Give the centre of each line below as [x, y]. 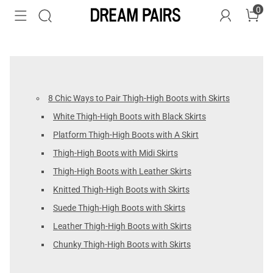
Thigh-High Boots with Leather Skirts [122, 171]
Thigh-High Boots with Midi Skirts [115, 153]
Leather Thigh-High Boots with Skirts [122, 226]
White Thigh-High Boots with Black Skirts [129, 116]
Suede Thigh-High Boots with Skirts [119, 208]
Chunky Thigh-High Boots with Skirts [122, 244]
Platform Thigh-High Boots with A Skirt [126, 135]
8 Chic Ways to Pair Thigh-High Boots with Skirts [139, 98]
